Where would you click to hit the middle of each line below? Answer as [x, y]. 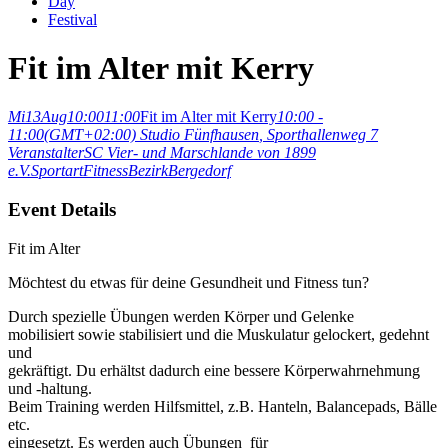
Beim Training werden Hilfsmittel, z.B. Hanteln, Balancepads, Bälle [222, 406]
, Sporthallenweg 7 [318, 135]
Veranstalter [46, 153]
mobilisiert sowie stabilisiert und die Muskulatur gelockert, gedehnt [218, 334]
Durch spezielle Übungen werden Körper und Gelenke [181, 316]
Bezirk [148, 171]
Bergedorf [199, 171]
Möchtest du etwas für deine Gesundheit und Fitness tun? [188, 282]
